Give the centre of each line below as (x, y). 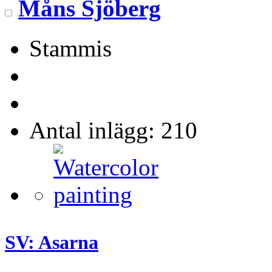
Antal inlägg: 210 (113, 131)
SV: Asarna (52, 243)
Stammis (70, 49)
